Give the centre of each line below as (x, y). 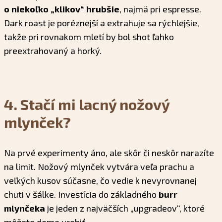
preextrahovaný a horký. (53, 51)
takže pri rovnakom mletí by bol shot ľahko (89, 37)
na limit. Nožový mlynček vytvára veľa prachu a (99, 167)
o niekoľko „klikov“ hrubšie (62, 9)
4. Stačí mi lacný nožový (87, 104)
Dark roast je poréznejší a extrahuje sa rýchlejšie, (102, 23)
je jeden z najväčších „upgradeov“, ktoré (125, 208)
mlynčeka (25, 208)
